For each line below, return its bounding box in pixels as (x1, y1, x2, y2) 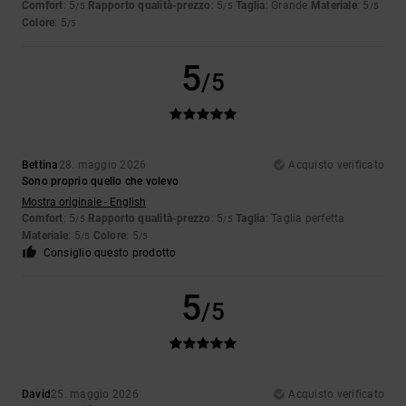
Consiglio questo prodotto (43, 246, 177, 260)
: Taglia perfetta (265, 212, 345, 226)
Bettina (22, 159, 59, 172)
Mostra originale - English (22, 196, 146, 209)
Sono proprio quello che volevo (22, 175, 179, 188)
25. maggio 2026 (51, 388, 139, 401)
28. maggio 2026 (58, 159, 147, 172)
